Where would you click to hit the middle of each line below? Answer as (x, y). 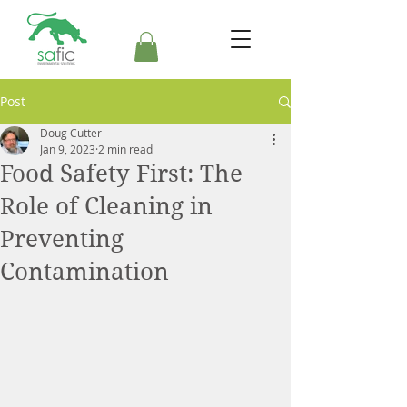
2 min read (125, 149)
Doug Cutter (71, 133)
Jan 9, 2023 (68, 149)
